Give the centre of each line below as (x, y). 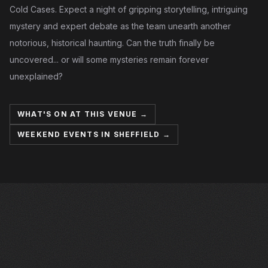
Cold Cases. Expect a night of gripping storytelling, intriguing (129, 9)
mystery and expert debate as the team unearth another (120, 26)
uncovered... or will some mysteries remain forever (109, 60)
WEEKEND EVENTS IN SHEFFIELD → (94, 134)
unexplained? (36, 76)
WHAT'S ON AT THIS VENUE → (83, 114)
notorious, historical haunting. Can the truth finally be (112, 43)
